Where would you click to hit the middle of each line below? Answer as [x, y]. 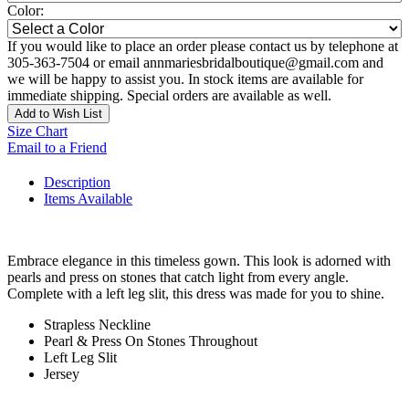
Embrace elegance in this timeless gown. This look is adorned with [199, 261]
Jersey [62, 374]
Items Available [88, 199]
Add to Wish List [58, 114]
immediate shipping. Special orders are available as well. [169, 96]
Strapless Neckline [97, 325]
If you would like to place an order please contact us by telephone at [203, 47]
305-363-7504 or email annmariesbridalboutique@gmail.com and [195, 63]
